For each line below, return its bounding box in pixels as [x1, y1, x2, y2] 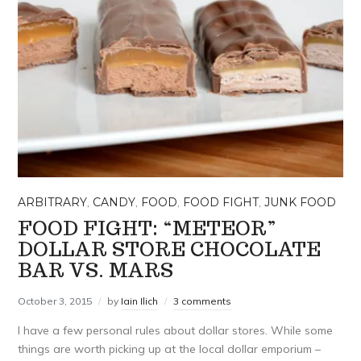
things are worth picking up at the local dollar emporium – [18, 342, 322, 357]
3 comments [173, 295, 232, 308]
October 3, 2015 [18, 295, 93, 308]
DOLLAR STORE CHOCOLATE [18, 237, 322, 263]
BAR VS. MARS [18, 258, 174, 284]
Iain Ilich [121, 295, 159, 308]
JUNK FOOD [264, 195, 337, 210]
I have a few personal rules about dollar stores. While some [18, 323, 334, 338]
